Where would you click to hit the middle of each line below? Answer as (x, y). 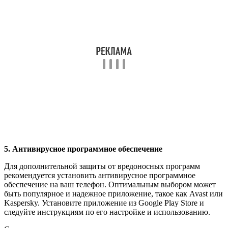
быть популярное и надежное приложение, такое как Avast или (113, 193)
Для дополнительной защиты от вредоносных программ (102, 166)
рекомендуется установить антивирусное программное (100, 175)
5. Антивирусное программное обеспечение (83, 149)
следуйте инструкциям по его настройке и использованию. (107, 212)
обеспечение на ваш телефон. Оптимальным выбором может (110, 184)
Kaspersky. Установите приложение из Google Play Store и (104, 203)
